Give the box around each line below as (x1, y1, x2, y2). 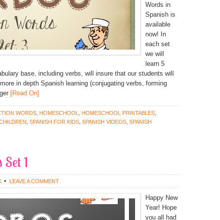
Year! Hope (145, 204, 177, 211)
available (145, 21, 170, 28)
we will (145, 50, 164, 57)
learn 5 (145, 60, 165, 67)
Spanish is (145, 11, 175, 18)
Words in (145, 1, 170, 8)
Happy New (145, 194, 178, 201)
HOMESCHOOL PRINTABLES (82, 110, 155, 116)
